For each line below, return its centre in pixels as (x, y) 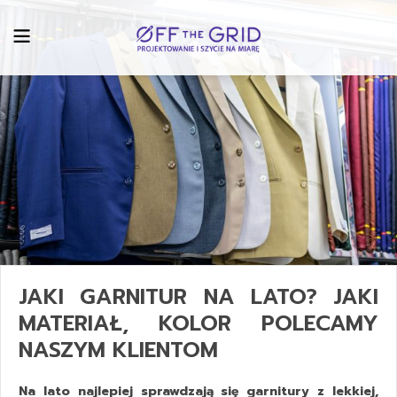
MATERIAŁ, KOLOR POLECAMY (198, 323)
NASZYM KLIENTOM (118, 350)
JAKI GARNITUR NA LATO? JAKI (198, 296)
